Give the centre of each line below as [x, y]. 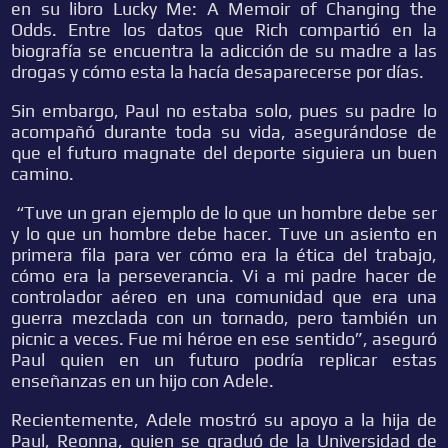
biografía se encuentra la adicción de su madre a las [224, 50]
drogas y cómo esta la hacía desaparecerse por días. [218, 71]
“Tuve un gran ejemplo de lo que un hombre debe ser [224, 212]
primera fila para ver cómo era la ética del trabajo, [224, 254]
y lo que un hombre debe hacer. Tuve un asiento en [224, 233]
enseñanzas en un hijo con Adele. [143, 380]
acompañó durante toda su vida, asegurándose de [224, 131]
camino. [43, 173]
